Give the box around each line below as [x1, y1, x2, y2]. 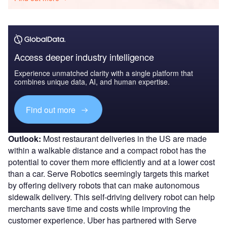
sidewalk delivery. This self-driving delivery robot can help [8, 191, 215, 203]
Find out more [26, 103, 78, 116]
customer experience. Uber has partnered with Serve [8, 214, 197, 226]
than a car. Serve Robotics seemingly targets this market [8, 167, 209, 179]
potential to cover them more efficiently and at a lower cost [8, 156, 215, 168]
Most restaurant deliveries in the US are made [41, 132, 207, 144]
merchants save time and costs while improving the [8, 202, 191, 214]
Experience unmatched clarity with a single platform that [14, 68, 193, 79]
